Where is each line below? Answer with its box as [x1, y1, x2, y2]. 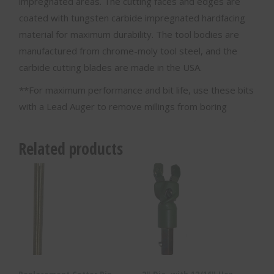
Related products [18, 138, 123, 160]
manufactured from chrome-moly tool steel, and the [19, 45, 237, 57]
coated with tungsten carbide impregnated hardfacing [19, 12, 245, 24]
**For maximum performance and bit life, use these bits [19, 84, 254, 97]
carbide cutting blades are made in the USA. [19, 61, 202, 74]
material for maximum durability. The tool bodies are [19, 28, 239, 41]
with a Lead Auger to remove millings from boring [19, 100, 227, 113]
